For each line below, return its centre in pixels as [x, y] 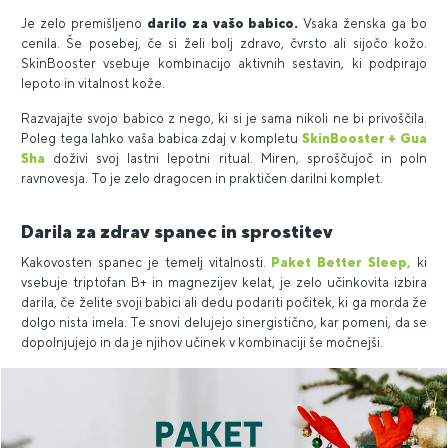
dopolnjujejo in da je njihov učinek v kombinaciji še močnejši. [202, 342]
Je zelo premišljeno [84, 23]
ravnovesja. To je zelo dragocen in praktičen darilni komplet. [202, 178]
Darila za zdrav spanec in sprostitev [177, 231]
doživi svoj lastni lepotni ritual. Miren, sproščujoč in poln [236, 158]
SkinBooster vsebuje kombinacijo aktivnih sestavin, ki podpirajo [224, 63]
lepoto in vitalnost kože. [93, 83]
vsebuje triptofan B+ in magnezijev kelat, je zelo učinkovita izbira [224, 282]
